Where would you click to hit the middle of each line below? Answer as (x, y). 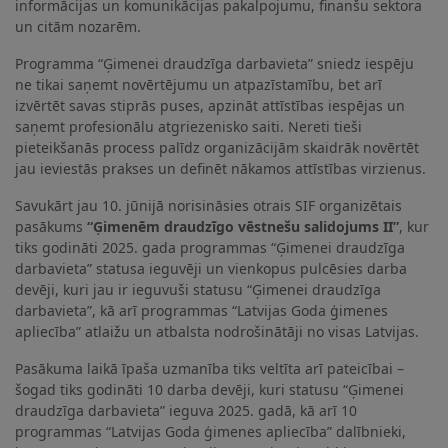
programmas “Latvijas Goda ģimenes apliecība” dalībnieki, (210, 432)
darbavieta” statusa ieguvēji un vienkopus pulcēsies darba (211, 269)
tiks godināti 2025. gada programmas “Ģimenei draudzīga (210, 248)
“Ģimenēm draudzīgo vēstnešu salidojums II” (243, 227)
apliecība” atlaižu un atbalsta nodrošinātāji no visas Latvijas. (217, 332)
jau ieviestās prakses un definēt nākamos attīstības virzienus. (220, 169)
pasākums (51, 227)
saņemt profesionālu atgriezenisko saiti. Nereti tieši (188, 127)
